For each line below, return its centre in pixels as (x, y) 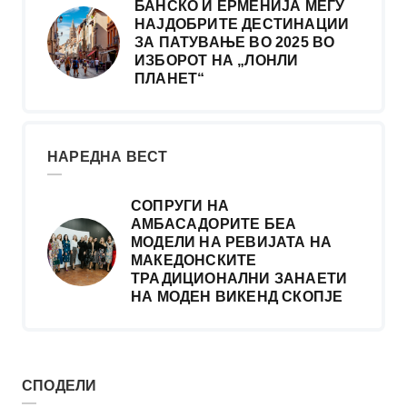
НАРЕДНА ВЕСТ (108, 157)
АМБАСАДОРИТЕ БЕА (213, 224)
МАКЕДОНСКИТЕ (194, 261)
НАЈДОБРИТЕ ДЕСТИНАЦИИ (242, 25)
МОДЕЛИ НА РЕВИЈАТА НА (231, 243)
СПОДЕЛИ (60, 386)
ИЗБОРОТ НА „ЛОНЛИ (217, 61)
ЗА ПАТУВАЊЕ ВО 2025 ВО (235, 43)
